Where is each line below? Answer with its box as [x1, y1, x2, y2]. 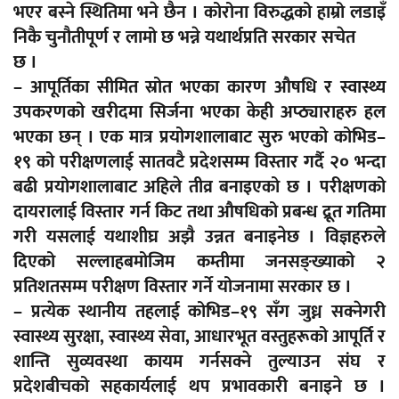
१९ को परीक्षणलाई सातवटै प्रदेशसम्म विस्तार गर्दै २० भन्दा [13, 147, 386, 178]
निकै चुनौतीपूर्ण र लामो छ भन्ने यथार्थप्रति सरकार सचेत [13, 22, 355, 53]
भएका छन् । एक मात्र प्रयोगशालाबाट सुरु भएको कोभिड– [13, 122, 386, 153]
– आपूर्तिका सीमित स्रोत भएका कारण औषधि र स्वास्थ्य [13, 72, 386, 103]
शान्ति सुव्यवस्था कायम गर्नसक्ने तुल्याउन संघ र [13, 346, 386, 378]
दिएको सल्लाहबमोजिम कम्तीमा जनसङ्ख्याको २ [13, 247, 386, 278]
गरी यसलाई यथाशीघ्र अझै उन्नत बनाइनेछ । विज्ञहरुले [13, 222, 386, 253]
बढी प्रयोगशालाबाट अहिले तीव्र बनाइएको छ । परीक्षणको [13, 172, 386, 203]
